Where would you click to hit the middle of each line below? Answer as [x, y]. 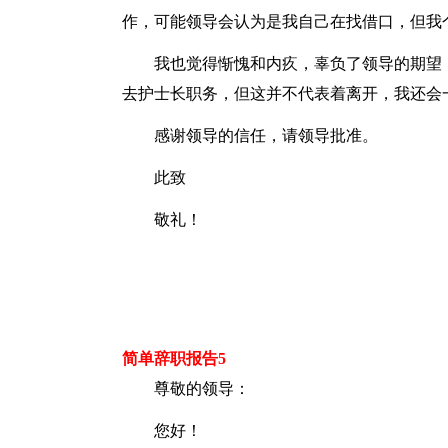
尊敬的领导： [202, 388]
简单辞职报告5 [174, 358]
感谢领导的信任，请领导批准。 [266, 135]
